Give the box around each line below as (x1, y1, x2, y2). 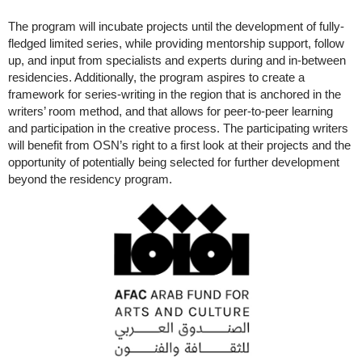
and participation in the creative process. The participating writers (8, 120, 348, 135)
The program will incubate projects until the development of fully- (8, 19, 344, 33)
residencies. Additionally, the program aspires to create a (8, 69, 305, 84)
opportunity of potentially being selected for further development (8, 154, 339, 169)
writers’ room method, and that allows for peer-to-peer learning (8, 103, 333, 118)
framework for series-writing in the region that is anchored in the (8, 86, 341, 101)
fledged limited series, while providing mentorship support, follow (8, 36, 344, 50)
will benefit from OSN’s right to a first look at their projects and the (8, 137, 351, 152)
